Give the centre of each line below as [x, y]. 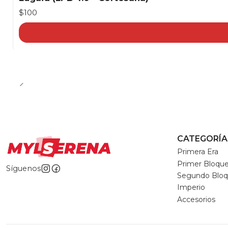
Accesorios [196, 199]
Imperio [191, 188]
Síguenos [23, 169]
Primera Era [198, 152]
